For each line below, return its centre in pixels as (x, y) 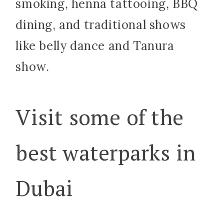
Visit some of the (100, 117)
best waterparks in (106, 152)
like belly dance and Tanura (95, 45)
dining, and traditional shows (101, 24)
